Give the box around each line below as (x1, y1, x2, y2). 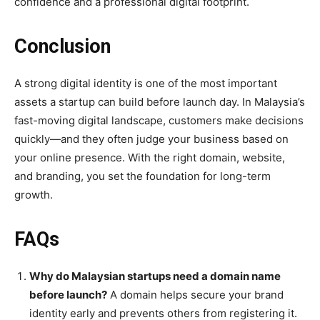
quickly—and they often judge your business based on (14, 132, 289, 146)
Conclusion (14, 35, 111, 59)
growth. (14, 188, 53, 202)
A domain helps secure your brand (107, 288, 284, 302)
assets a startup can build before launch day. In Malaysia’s (14, 95, 305, 109)
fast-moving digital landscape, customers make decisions (14, 114, 304, 128)
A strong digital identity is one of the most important (14, 76, 277, 91)
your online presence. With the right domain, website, (14, 151, 285, 165)
